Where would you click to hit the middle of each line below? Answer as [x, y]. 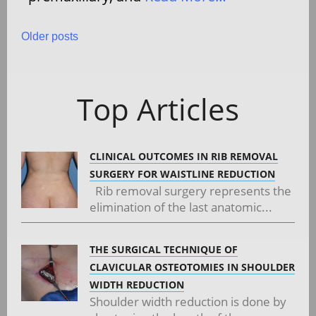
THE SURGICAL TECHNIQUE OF [164, 249]
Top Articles [158, 109]
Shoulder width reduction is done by [188, 301]
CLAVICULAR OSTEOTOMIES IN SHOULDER [192, 267]
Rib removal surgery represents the [190, 190]
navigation [89, 86]
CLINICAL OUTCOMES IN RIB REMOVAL [184, 156]
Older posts [50, 36]
